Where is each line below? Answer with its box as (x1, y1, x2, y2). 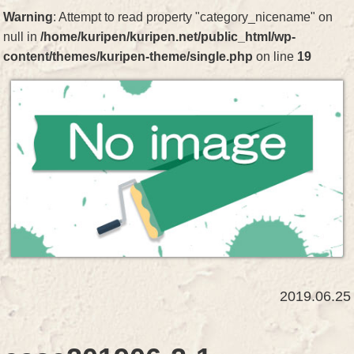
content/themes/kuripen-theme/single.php (3, 50, 254, 63)
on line (253, 50, 298, 63)
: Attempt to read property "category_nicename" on (53, 10, 333, 24)
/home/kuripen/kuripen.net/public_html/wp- (40, 30, 296, 43)
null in (3, 30, 41, 43)
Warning (3, 10, 54, 24)
